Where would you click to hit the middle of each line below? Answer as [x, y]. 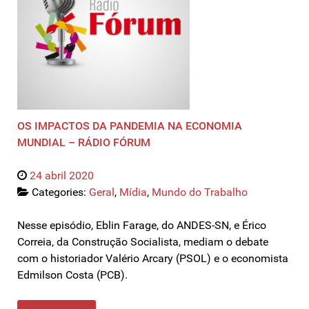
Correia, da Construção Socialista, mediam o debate [143, 241]
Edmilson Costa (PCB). [72, 275]
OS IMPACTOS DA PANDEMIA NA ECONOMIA [130, 126]
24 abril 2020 [62, 175]
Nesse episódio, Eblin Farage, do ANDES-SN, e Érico [142, 225]
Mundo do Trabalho [200, 192]
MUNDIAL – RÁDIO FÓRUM [84, 142]
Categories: [60, 192]
